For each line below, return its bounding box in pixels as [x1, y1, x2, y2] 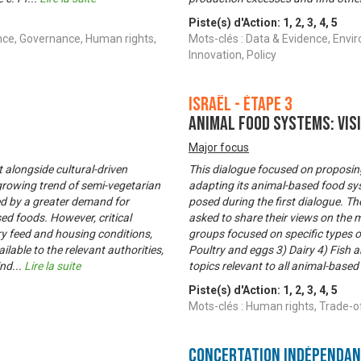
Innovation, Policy [189, 48, 276, 62]
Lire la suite [24, 259, 81, 273]
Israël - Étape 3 [189, 93, 293, 117]
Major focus [189, 141, 249, 155]
